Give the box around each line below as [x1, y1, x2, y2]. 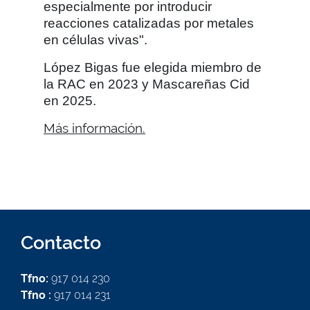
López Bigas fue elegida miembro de [44, 60, 262, 75]
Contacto [21, 232, 101, 253]
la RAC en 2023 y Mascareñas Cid [44, 77, 250, 91]
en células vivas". [44, 33, 147, 47]
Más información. [44, 120, 145, 136]
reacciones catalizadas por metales [44, 16, 254, 30]
